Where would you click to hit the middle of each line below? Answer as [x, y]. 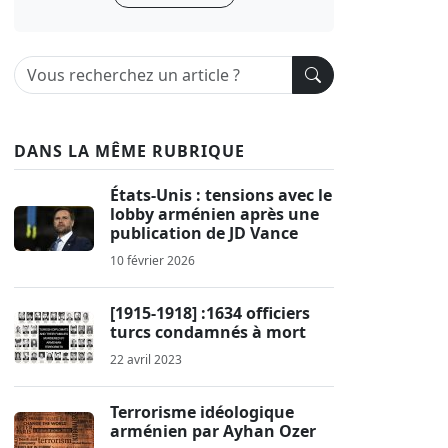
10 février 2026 [152, 260]
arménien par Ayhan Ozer [213, 431]
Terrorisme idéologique [202, 412]
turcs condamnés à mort [208, 332]
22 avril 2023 [146, 359]
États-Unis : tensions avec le [221, 195]
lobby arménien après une [214, 214]
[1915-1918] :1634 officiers [210, 313]
